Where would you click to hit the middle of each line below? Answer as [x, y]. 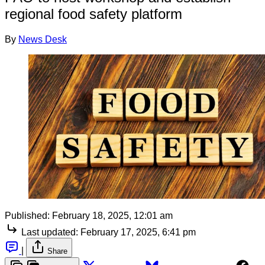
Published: [27, 215]
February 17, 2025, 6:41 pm [138, 232]
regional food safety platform [93, 14]
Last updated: [50, 232]
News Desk [43, 39]
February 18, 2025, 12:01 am [112, 215]
